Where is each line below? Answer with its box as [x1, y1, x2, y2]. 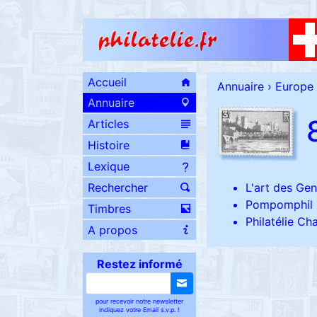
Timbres [88, 202, 131, 216]
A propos [88, 223, 137, 237]
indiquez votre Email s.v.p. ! [99, 306, 180, 314]
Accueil [88, 75, 127, 89]
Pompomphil [246, 197, 313, 212]
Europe [275, 79, 313, 93]
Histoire [88, 138, 129, 152]
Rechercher [88, 180, 148, 195]
